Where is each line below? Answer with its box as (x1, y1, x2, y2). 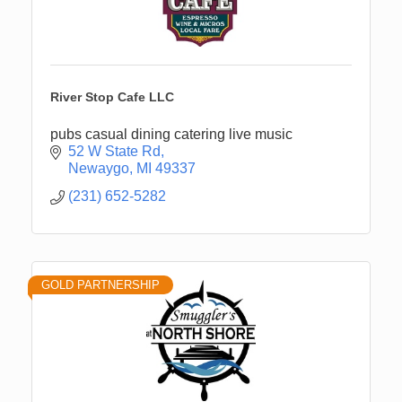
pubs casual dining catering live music (50, 126, 293, 142)
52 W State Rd (68, 143, 161, 159)
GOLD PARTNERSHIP (41, 277, 160, 292)
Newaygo (68, 160, 129, 176)
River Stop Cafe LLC (50, 89, 174, 104)
